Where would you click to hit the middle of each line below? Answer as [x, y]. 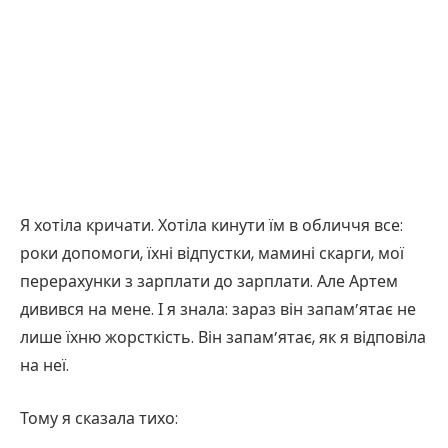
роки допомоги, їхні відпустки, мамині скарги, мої [212, 253]
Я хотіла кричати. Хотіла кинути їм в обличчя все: [211, 225]
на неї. [44, 365]
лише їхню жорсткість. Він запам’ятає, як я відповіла [223, 337]
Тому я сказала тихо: [99, 418]
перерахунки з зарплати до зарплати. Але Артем [209, 281]
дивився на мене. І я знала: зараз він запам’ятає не [218, 309]
